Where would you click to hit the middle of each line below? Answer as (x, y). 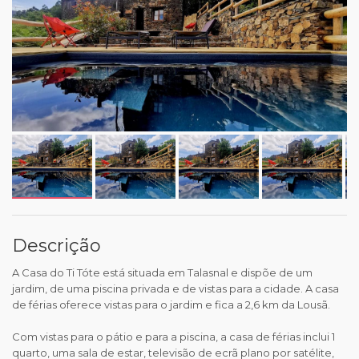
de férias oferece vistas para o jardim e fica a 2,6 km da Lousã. (171, 304)
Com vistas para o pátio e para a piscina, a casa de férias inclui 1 (173, 336)
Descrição (56, 245)
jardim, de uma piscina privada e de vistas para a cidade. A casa (175, 288)
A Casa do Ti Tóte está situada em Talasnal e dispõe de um (162, 272)
